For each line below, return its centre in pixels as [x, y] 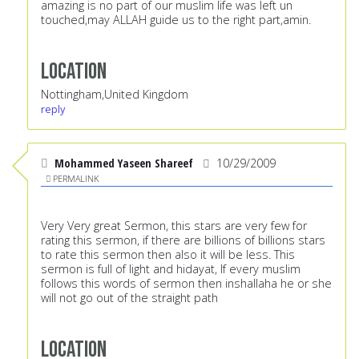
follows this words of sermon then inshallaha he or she [186, 284]
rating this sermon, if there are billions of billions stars [183, 240]
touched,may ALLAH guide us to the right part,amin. [176, 20]
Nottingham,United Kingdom [115, 95]
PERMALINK [76, 179]
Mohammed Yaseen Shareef [124, 163]
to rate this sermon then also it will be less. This [168, 255]
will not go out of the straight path [129, 298]
